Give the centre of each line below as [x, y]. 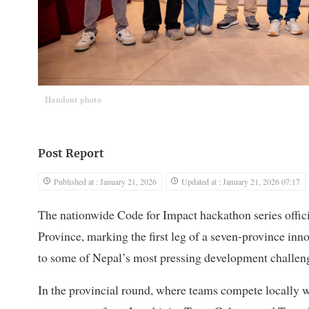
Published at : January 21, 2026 [105, 182]
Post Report [71, 154]
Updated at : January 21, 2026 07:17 [241, 182]
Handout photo [73, 100]
